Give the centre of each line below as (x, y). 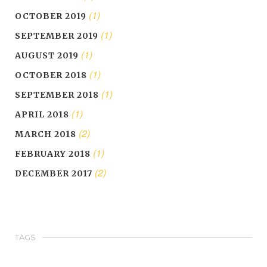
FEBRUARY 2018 (53, 154)
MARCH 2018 (46, 134)
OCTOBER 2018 (51, 75)
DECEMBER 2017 (54, 174)
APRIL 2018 (42, 115)
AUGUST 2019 (47, 56)
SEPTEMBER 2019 (57, 36)
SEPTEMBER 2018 (57, 95)
